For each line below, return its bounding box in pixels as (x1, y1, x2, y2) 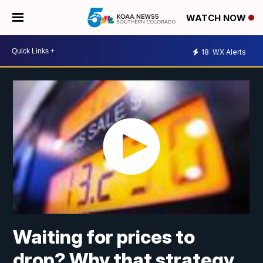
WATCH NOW (186, 12, 248, 24)
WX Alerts (211, 47, 246, 56)
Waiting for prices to (13, 225, 195, 249)
